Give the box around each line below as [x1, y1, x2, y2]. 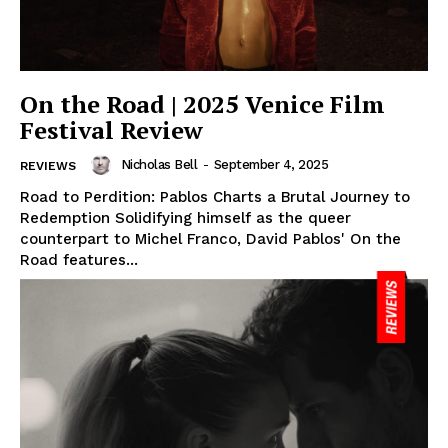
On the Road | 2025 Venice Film [20, 87, 385, 120]
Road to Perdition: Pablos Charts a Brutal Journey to [20, 187, 410, 206]
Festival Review [20, 113, 203, 146]
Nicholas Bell [120, 157, 197, 173]
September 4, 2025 [213, 157, 328, 173]
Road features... [20, 250, 138, 269]
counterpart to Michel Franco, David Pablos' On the [20, 229, 401, 248]
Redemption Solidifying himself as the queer [20, 208, 351, 227]
